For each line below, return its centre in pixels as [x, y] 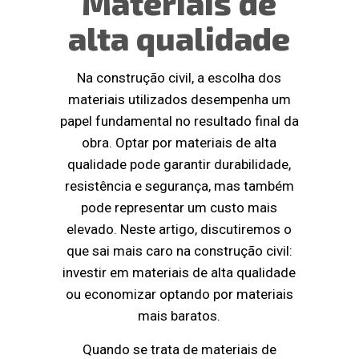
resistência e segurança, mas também [179, 186]
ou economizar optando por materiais [179, 294]
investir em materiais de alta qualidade [179, 273]
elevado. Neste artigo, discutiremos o [179, 230]
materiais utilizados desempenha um [179, 100]
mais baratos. [179, 316]
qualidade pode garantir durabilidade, [179, 165]
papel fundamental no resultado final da [179, 121]
